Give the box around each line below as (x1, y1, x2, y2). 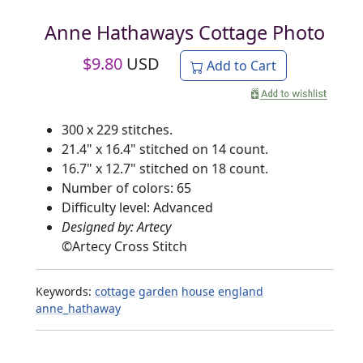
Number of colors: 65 (62, 179, 191, 198)
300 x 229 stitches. (62, 121, 173, 139)
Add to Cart (203, 57, 276, 75)
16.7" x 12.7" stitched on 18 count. (62, 160, 268, 178)
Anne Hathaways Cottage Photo (45, 19, 325, 46)
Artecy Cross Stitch (72, 237, 187, 256)
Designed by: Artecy (62, 218, 171, 237)
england (218, 284, 263, 300)
